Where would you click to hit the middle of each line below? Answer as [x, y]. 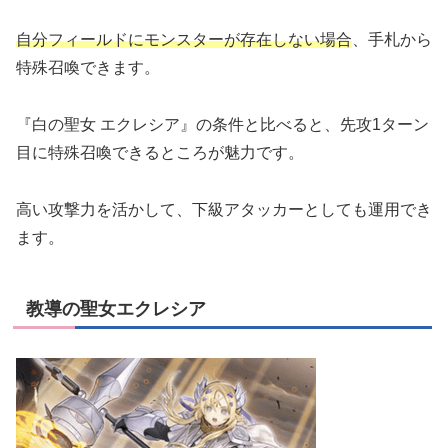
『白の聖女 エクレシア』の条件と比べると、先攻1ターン [222, 124]
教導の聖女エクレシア [116, 308]
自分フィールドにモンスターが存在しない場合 [184, 39]
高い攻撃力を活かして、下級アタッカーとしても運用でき [224, 209]
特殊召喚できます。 [88, 67]
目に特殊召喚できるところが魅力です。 [160, 152]
